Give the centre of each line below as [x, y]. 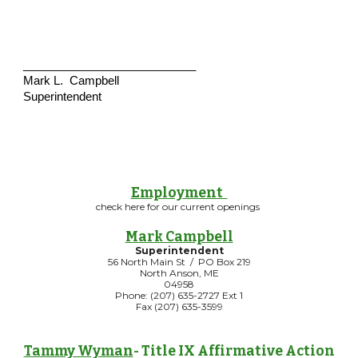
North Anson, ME [179, 273]
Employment [179, 193]
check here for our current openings [179, 207]
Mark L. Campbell [72, 81]
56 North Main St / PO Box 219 [179, 262]
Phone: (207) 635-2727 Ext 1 [179, 295]
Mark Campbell [179, 237]
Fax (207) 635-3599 [179, 306]
